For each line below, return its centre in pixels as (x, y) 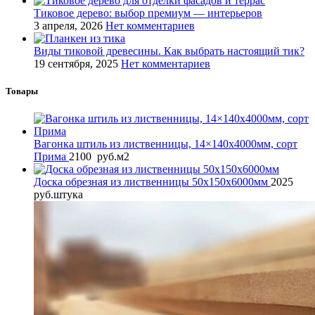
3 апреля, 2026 (68, 25)
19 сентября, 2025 (76, 63)
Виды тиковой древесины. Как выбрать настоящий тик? (169, 51)
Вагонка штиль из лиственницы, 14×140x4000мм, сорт (166, 144)
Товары (22, 91)
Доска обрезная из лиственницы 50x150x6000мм (152, 182)
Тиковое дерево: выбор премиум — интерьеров (148, 13)
